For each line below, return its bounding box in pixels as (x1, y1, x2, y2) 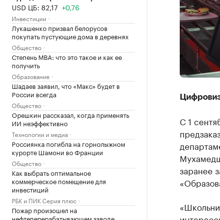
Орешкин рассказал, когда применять (12, 110, 129, 119)
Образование (12, 71, 50, 81)
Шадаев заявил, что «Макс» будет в (12, 81, 120, 90)
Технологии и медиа (12, 129, 68, 138)
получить (12, 60, 40, 70)
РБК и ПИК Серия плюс (12, 195, 77, 205)
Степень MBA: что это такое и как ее (12, 52, 122, 61)
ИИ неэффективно (12, 118, 68, 128)
